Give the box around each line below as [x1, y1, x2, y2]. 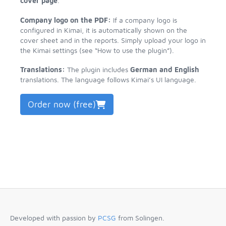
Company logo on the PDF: [20, 15, 111, 24]
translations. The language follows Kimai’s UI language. [20, 75, 196, 84]
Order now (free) [28, 99, 96, 109]
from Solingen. [116, 213, 164, 222]
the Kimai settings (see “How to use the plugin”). [20, 45, 174, 54]
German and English [130, 65, 199, 74]
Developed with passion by [10, 213, 98, 222]
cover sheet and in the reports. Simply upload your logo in [20, 35, 206, 44]
